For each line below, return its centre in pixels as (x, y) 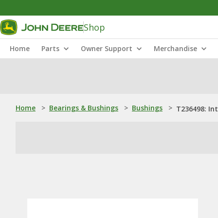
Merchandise (175, 48)
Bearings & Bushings (84, 108)
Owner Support (107, 48)
